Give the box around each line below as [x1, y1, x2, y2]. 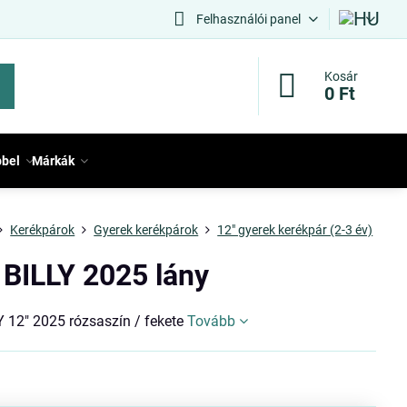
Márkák [32, 154, 75, 168]
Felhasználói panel [195, 11, 301, 26]
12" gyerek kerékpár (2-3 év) [217, 223, 373, 237]
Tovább [187, 313, 236, 330]
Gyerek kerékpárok [94, 223, 199, 237]
